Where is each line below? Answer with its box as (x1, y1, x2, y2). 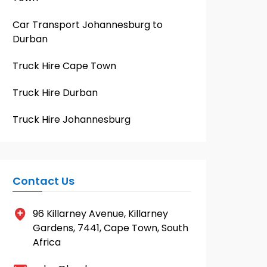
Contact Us (13, 173, 74, 188)
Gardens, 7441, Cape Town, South (33, 221, 188, 235)
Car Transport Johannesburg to (13, 18, 163, 32)
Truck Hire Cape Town (13, 59, 116, 73)
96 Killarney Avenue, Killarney (33, 207, 168, 221)
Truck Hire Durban (13, 86, 98, 100)
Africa (33, 235, 61, 249)
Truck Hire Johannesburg (13, 113, 131, 126)
